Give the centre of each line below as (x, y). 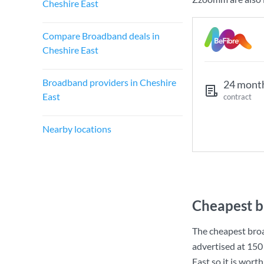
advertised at (220, 246)
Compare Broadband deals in (101, 36)
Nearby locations (77, 129)
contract (237, 97)
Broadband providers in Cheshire (109, 82)
